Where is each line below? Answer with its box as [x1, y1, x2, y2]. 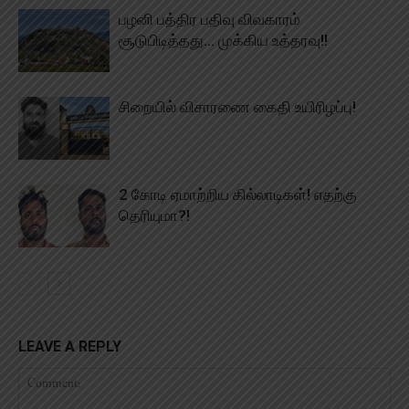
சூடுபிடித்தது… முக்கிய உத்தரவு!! [119, 30, 328, 49]
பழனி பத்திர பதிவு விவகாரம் [119, 9, 300, 28]
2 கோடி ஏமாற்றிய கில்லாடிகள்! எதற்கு [119, 184, 357, 204]
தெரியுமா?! [119, 205, 190, 225]
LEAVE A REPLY [18, 337, 121, 355]
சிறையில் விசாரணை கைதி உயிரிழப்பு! [119, 97, 356, 116]
